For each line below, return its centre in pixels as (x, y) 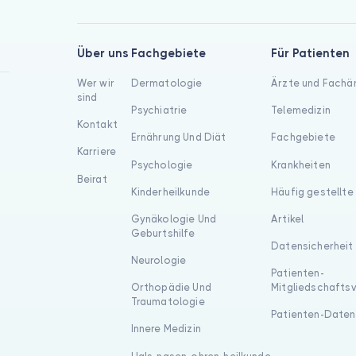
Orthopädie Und (171, 288)
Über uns (103, 53)
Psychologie (162, 164)
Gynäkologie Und (174, 219)
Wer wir (95, 83)
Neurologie (159, 261)
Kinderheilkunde (170, 192)
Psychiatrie (159, 110)
